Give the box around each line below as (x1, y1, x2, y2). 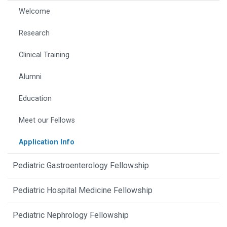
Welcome (19, 7, 50, 16)
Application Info (19, 138, 74, 147)
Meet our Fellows (19, 116, 75, 125)
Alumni (19, 72, 42, 82)
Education (19, 94, 52, 103)
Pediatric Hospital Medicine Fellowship (13, 185, 153, 196)
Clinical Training (19, 51, 69, 60)
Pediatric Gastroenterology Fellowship (13, 161, 149, 171)
